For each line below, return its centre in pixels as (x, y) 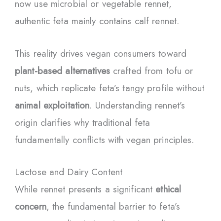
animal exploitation (52, 105)
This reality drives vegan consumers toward (101, 53)
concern (31, 206)
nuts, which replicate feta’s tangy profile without (110, 88)
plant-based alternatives (62, 71)
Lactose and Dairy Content (69, 172)
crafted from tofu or (151, 71)
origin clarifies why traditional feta (83, 122)
